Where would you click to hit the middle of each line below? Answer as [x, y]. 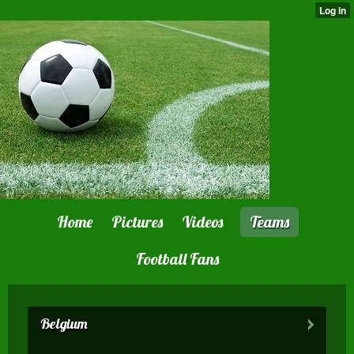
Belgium [64, 324]
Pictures [137, 222]
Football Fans [177, 259]
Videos [202, 222]
